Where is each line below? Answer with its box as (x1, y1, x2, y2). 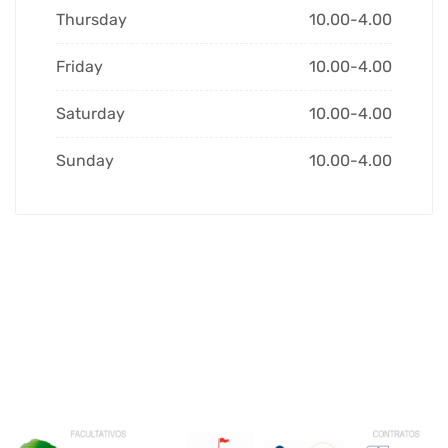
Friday (56, 57, 103, 77)
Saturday (56, 104, 125, 124)
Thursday (56, 10, 127, 30)
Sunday (56, 151, 114, 171)
